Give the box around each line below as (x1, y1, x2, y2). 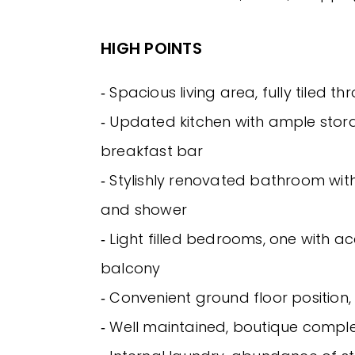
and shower (101, 200, 187, 220)
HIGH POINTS (101, 37, 202, 60)
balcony (101, 258, 161, 279)
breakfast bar (101, 141, 204, 162)
